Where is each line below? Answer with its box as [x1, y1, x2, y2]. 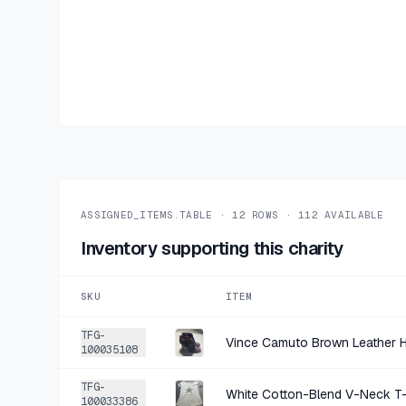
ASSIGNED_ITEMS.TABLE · [81, 208, 233, 221]
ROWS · [245, 208, 292, 221]
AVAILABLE [317, 208, 384, 221]
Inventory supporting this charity [81, 237, 343, 260]
